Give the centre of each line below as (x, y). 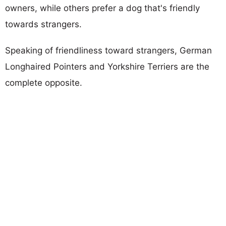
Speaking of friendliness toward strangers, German (108, 50)
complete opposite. (44, 82)
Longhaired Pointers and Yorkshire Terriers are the (107, 66)
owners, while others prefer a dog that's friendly (102, 8)
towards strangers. (43, 24)
